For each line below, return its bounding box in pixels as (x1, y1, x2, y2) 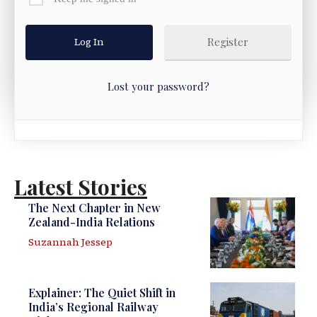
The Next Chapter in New (28, 200, 161, 216)
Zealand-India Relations (28, 214, 156, 230)
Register (207, 35, 248, 50)
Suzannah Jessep (28, 235, 113, 250)
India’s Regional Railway (28, 299, 159, 315)
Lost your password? (108, 79, 209, 94)
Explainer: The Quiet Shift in (28, 285, 176, 301)
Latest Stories (14, 173, 147, 202)
